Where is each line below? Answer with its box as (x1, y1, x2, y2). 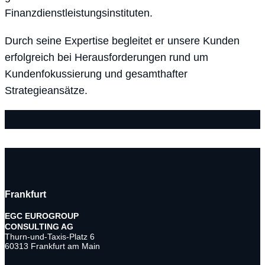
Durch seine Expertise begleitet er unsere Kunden (5, 35, 240, 47)
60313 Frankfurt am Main (5, 241, 100, 251)
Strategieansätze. (5, 85, 88, 97)
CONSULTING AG (5, 222, 78, 231)
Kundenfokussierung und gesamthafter (5, 68, 188, 80)
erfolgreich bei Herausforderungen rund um (5, 51, 208, 64)
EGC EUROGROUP (5, 211, 79, 221)
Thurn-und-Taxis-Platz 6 (5, 232, 95, 241)
